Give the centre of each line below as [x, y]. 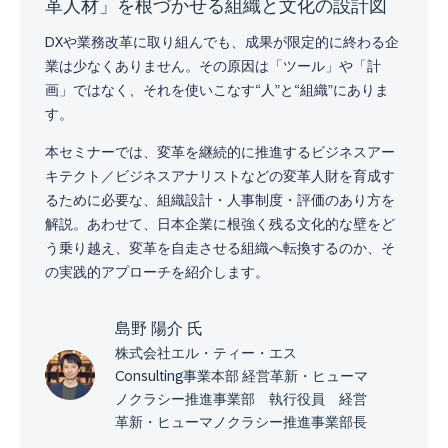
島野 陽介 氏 [159, 328]
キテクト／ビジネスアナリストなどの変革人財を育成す [220, 175]
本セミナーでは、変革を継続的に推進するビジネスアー [220, 151]
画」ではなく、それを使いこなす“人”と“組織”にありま [217, 89]
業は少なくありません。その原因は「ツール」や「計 [213, 65]
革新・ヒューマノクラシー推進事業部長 [241, 421]
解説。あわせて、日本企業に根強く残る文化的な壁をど [220, 223]
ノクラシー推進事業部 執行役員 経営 [241, 398]
